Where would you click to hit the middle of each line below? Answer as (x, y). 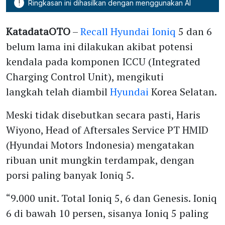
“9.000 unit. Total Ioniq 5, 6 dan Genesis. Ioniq (111, 198)
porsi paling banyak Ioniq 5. (70, 175)
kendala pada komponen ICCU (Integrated (103, 61)
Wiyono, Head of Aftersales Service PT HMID (107, 130)
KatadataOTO (38, 31)
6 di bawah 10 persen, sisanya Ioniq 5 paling (107, 213)
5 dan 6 (194, 31)
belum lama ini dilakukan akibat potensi (99, 46)
